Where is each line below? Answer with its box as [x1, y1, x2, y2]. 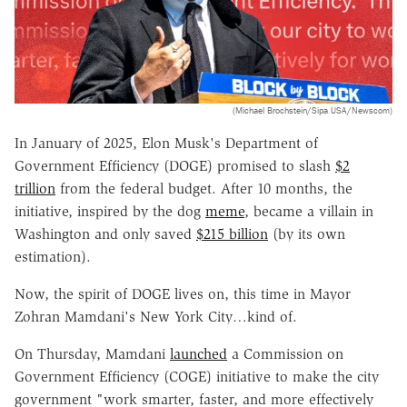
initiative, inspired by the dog [15, 202, 205, 220]
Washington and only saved [15, 224, 196, 243]
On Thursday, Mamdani [15, 344, 170, 362]
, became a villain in [244, 202, 373, 220]
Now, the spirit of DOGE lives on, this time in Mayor [15, 284, 351, 303]
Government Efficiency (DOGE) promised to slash [15, 156, 335, 174]
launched [170, 344, 227, 362]
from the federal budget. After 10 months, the [55, 179, 352, 197]
